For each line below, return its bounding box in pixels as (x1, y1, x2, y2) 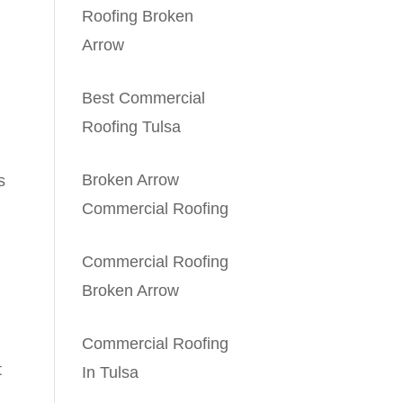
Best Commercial (82, 88, 206, 107)
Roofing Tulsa (82, 117, 182, 136)
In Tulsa (82, 363, 139, 381)
